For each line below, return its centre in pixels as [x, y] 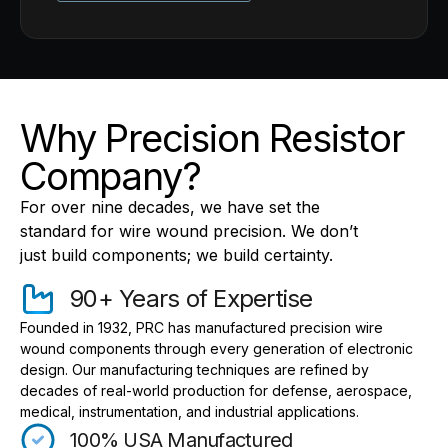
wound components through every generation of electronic [216, 349]
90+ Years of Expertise [191, 299]
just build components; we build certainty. [176, 255]
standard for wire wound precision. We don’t [189, 231]
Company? [110, 176]
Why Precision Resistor [212, 138]
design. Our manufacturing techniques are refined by [194, 370]
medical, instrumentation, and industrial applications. [189, 412]
